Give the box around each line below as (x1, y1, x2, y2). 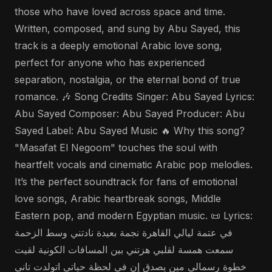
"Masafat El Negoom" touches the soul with (15, 141, 217, 154)
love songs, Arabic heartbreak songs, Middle (15, 192, 221, 205)
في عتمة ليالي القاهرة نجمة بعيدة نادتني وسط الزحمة (15, 226, 233, 239)
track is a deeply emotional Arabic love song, (15, 39, 222, 52)
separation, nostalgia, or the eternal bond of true (15, 73, 240, 86)
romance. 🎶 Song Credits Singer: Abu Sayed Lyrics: (15, 90, 254, 103)
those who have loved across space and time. (15, 5, 225, 18)
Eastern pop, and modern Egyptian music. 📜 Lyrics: (15, 209, 253, 222)
